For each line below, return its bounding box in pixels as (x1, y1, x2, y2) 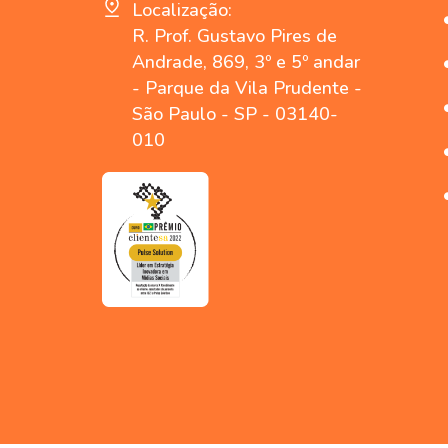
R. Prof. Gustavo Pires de (132, 24, 337, 49)
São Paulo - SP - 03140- (132, 102, 338, 127)
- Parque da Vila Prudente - (132, 76, 362, 101)
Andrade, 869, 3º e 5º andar (132, 50, 360, 75)
